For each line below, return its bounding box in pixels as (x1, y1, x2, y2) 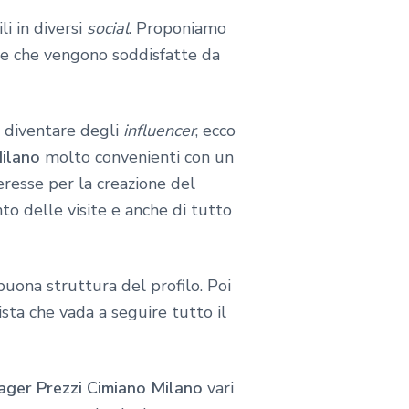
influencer (123, 120, 195, 142)
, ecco (195, 120, 236, 142)
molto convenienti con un (40, 146, 234, 169)
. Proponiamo (129, 17, 226, 40)
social (87, 17, 129, 40)
